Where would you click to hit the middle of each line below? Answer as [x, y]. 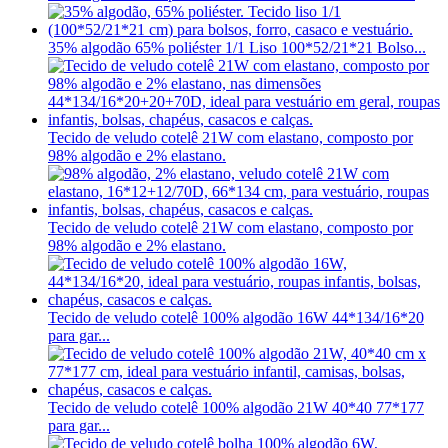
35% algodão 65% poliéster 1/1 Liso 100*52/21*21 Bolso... [237, 48]
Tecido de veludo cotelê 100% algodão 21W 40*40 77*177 [236, 408]
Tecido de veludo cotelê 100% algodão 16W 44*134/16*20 [236, 318]
